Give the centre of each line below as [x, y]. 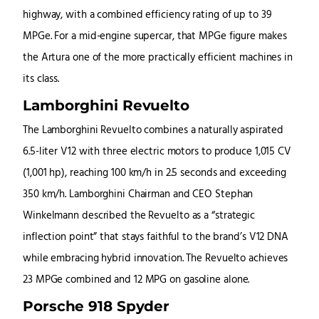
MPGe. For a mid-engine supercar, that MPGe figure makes [155, 37]
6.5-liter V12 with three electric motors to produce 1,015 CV [157, 152]
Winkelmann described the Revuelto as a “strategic [139, 216]
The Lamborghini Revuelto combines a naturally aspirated [153, 131]
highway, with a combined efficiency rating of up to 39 [147, 16]
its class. [41, 80]
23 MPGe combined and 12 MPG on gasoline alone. [136, 281]
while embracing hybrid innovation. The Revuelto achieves [156, 259]
